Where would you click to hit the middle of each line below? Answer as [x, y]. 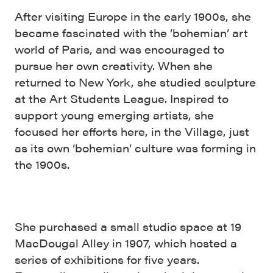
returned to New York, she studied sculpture [135, 82]
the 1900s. [42, 164]
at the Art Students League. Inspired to [122, 98]
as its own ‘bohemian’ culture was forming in [135, 147]
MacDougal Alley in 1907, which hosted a [126, 243]
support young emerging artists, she [114, 115]
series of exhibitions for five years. [107, 259]
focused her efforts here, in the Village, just [132, 131]
